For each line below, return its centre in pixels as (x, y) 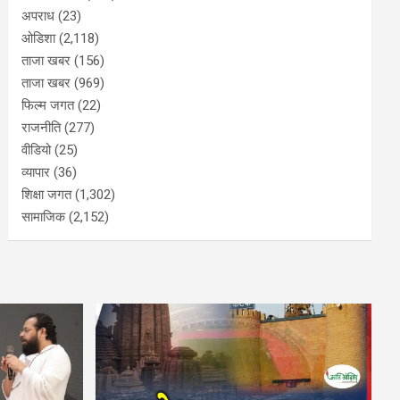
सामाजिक (44, 217)
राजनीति (42, 128)
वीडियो (37, 150)
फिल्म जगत (48, 105)
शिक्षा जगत (47, 195)
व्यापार (36, 172)
